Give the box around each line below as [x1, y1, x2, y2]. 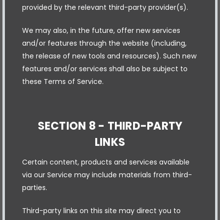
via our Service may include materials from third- [22, 169, 192, 180]
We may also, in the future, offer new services [22, 25, 180, 35]
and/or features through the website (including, [22, 38, 187, 48]
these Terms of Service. [22, 76, 104, 86]
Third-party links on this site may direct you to [22, 205, 181, 216]
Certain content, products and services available [22, 157, 190, 167]
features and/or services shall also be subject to [22, 63, 188, 74]
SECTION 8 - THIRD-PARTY [37, 118, 183, 134]
